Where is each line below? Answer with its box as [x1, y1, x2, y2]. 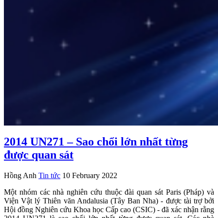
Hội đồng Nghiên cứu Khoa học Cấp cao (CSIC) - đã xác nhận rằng [4, 205, 214, 214]
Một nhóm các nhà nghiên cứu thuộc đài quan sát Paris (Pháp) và [4, 187, 214, 196]
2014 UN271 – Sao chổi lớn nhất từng [4, 135, 188, 148]
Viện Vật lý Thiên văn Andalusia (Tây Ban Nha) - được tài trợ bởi [4, 196, 214, 205]
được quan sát [4, 148, 73, 161]
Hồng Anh [4, 171, 36, 180]
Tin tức [38, 171, 60, 180]
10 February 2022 [62, 171, 117, 180]
